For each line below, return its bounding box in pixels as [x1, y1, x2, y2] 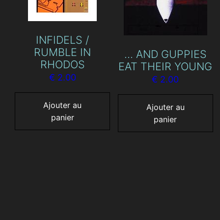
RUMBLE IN [34, 45, 91, 58]
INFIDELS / [36, 33, 89, 46]
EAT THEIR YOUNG [118, 59, 213, 73]
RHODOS [40, 57, 85, 71]
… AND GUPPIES [124, 47, 207, 60]
